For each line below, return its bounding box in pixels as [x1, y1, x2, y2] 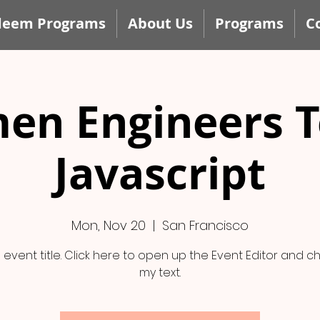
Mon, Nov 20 [71, 216, 146, 234]
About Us [127, 14, 193, 33]
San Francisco [162, 216, 249, 234]
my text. [139, 264, 181, 281]
